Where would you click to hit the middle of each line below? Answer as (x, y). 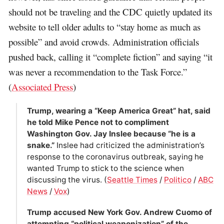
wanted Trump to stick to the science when (105, 168)
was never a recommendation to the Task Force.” (98, 72)
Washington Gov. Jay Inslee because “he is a (111, 134)
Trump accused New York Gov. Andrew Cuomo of (119, 212)
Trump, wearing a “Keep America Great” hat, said (118, 111)
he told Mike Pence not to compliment (98, 122)
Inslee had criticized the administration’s (129, 145)
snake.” (40, 145)
